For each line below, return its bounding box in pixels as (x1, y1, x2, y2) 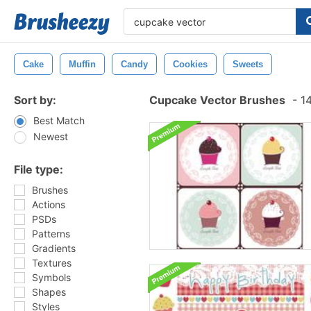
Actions (32, 199, 65, 210)
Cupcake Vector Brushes (149, 93, 285, 107)
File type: (14, 162, 63, 176)
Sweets (233, 59, 263, 69)
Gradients (32, 242, 76, 254)
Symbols (32, 271, 71, 283)
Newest (33, 131, 68, 142)
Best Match (33, 115, 85, 126)
